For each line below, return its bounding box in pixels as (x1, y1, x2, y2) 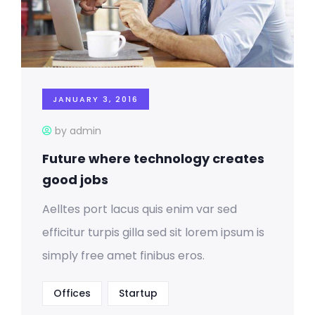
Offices (53, 285, 91, 300)
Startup (119, 285, 157, 300)
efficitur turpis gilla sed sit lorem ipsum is (42, 224, 264, 240)
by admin (55, 123, 101, 138)
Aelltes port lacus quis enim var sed (42, 200, 237, 217)
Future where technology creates (42, 149, 264, 167)
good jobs (42, 170, 108, 188)
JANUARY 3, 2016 (53, 93, 139, 105)
